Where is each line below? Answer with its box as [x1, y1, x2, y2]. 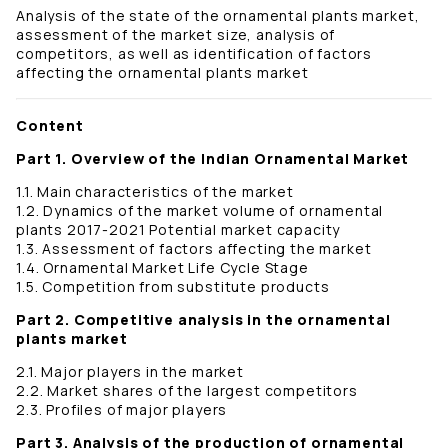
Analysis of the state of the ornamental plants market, [16, 6, 420, 26]
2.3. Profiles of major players [16, 400, 228, 420]
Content [16, 116, 88, 136]
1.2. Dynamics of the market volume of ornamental [16, 201, 384, 221]
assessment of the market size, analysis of [16, 25, 336, 45]
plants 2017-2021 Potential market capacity [16, 220, 341, 240]
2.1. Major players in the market [16, 362, 248, 382]
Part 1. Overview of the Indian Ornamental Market [16, 149, 410, 169]
